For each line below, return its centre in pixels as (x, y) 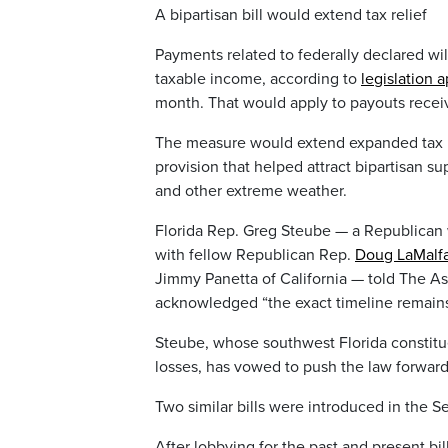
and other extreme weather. (251, 191)
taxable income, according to (258, 79)
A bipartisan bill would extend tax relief (291, 15)
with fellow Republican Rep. (255, 255)
